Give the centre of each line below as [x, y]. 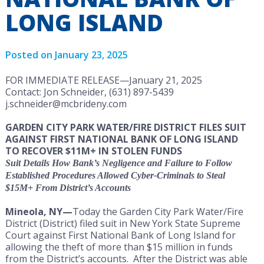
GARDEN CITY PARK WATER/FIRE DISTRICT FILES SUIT [126, 127]
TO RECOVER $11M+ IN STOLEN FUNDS [93, 151]
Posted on [30, 55]
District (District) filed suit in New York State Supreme [123, 223]
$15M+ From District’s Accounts [68, 187]
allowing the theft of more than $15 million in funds [119, 247]
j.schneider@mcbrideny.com [66, 103]
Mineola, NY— [39, 211]
